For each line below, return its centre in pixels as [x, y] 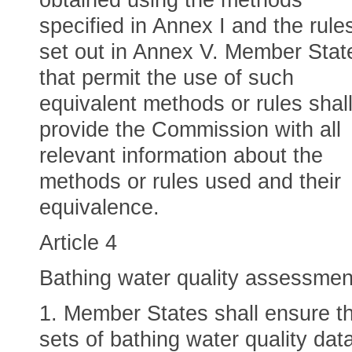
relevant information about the [181, 156]
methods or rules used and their [190, 181]
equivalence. [99, 207]
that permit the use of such [167, 78]
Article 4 [78, 243]
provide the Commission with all [190, 130]
